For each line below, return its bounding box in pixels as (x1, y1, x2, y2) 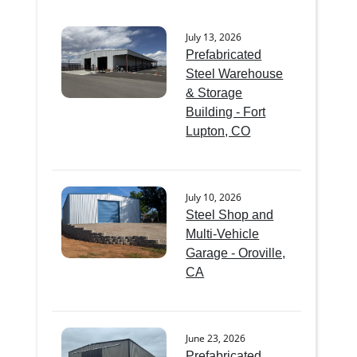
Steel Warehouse (186, 66, 284, 80)
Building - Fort (186, 104, 266, 119)
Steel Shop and (186, 207, 274, 222)
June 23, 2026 (186, 331, 246, 345)
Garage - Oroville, (186, 245, 286, 260)
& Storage (186, 85, 243, 100)
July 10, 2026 (186, 190, 242, 204)
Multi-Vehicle (186, 226, 260, 241)
